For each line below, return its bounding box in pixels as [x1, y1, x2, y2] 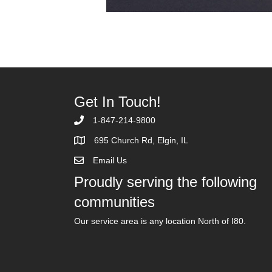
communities [74, 194, 155, 210]
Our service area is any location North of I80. [74, 216, 246, 226]
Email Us [93, 155, 127, 165]
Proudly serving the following [74, 174, 257, 190]
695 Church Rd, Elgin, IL [94, 135, 188, 145]
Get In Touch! [74, 93, 161, 110]
